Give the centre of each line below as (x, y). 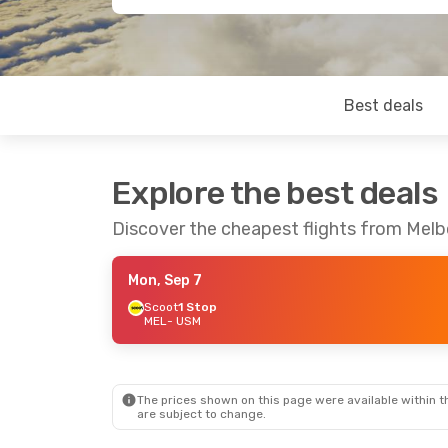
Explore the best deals (275, 193)
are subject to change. (201, 414)
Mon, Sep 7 (165, 280)
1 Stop (197, 307)
